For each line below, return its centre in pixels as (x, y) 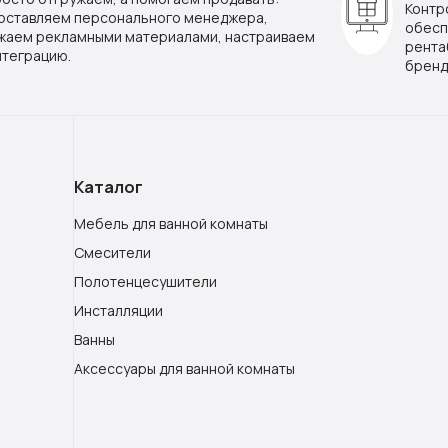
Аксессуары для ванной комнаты (184, 368)
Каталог (108, 186)
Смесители (112, 252)
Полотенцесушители (145, 281)
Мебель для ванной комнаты (171, 223)
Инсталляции (118, 310)
